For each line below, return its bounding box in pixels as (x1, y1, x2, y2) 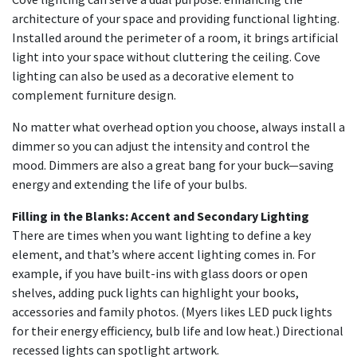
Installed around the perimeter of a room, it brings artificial (12, 29, 339, 45)
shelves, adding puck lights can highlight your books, (12, 284, 299, 300)
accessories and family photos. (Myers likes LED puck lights (12, 304, 332, 320)
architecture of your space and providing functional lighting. (12, 10, 339, 26)
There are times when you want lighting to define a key (12, 227, 311, 243)
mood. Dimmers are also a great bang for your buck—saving (12, 157, 334, 173)
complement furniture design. (12, 87, 176, 103)
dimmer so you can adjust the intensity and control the (12, 138, 310, 154)
